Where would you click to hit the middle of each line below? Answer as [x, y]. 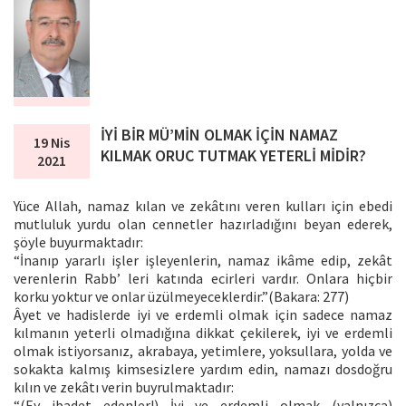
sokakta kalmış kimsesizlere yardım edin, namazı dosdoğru [203, 368]
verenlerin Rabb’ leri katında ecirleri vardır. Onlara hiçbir [203, 278]
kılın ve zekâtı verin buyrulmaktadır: [124, 387]
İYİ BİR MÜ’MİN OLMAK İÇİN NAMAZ [220, 134]
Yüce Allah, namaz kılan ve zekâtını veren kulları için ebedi [203, 205]
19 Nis [51, 142]
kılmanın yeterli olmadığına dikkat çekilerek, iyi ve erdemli [203, 332]
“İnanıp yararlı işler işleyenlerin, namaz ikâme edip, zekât [203, 260]
